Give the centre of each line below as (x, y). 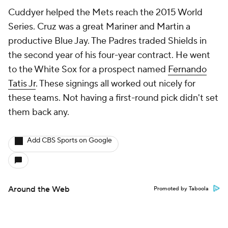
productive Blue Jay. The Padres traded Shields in (107, 41)
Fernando (187, 69)
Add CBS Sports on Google (69, 140)
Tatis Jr (22, 84)
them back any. (39, 112)
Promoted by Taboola (181, 189)
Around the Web (39, 189)
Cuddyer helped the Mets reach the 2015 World (105, 12)
